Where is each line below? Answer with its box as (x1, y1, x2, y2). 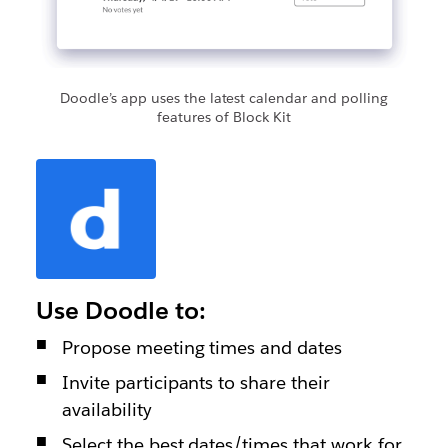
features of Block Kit (157, 108, 291, 127)
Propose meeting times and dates (61, 336, 343, 360)
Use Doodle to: (35, 295, 206, 327)
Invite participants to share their (61, 371, 331, 395)
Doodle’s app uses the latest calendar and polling (59, 89, 389, 108)
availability (61, 398, 152, 422)
